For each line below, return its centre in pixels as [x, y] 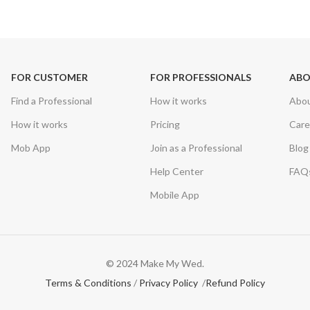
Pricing [165, 125]
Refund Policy [235, 283]
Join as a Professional [197, 148]
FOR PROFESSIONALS [201, 77]
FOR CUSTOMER [49, 77]
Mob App [30, 148]
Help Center [177, 172]
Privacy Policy [168, 283]
